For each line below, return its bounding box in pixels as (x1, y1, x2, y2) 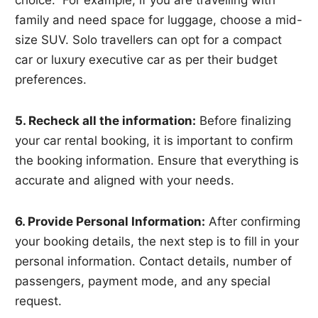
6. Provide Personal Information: (15, 214, 206, 229)
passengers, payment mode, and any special (15, 273, 271, 288)
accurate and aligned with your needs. (15, 172, 235, 187)
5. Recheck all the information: (15, 113, 197, 128)
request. (15, 293, 62, 308)
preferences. (15, 72, 87, 87)
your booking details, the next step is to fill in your (15, 234, 300, 248)
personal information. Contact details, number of (15, 253, 292, 268)
